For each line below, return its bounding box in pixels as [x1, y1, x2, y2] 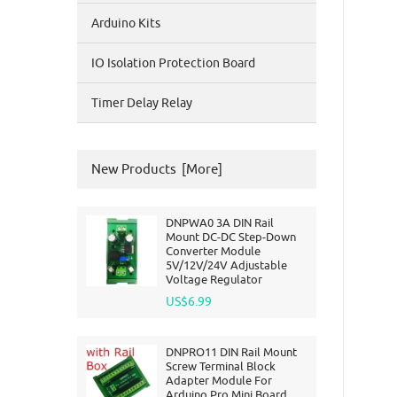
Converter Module [166, 244, 261, 258]
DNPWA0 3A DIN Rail [166, 215, 274, 230]
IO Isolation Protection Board [91, 56, 255, 70]
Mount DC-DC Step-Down [166, 230, 296, 244]
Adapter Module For [166, 373, 272, 387]
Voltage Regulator [166, 272, 262, 286]
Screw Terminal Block [166, 359, 276, 373]
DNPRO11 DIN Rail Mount [166, 345, 297, 359]
